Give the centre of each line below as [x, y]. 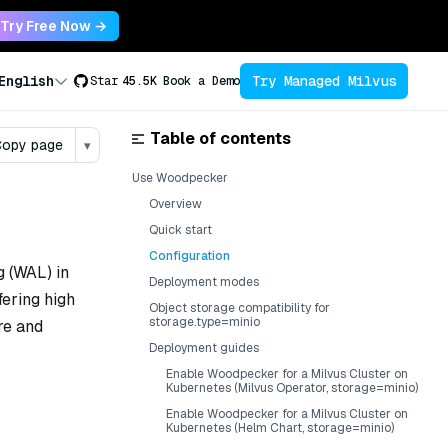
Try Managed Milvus [324, 80]
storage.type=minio [204, 322]
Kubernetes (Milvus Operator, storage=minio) [292, 388]
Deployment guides [204, 348]
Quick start [180, 230]
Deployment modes [204, 282]
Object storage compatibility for [239, 308]
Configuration [189, 256]
